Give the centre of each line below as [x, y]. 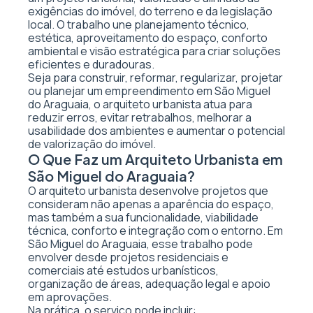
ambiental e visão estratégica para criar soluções [154, 51]
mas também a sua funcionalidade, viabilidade [143, 217]
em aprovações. [70, 297]
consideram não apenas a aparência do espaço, [151, 204]
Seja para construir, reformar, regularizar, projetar [155, 78]
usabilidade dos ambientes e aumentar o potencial [156, 131]
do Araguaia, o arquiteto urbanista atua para [140, 104]
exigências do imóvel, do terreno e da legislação [150, 11]
